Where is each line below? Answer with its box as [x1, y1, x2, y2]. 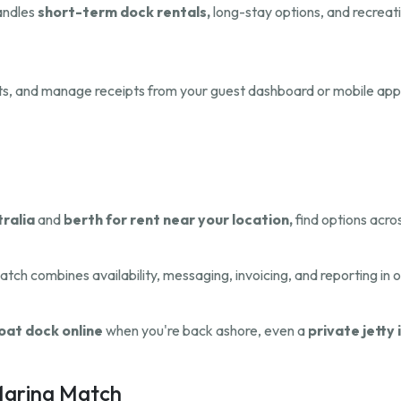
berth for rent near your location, [64, 210, 293, 229]
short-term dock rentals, [38, 3, 210, 21]
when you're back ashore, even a [103, 321, 308, 340]
